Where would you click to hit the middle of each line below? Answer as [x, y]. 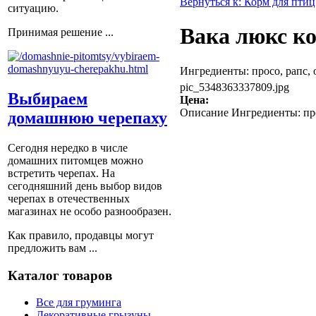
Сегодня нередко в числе [68, 147]
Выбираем [48, 98]
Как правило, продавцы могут [81, 235]
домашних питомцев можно [75, 160]
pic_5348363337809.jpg [235, 87]
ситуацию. [33, 8]
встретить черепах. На [61, 173]
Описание [204, 112]
